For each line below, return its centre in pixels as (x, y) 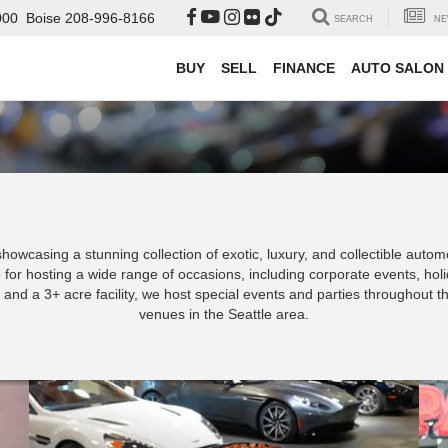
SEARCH (353, 19)
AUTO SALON (397, 68)
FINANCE (304, 68)
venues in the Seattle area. (224, 314)
